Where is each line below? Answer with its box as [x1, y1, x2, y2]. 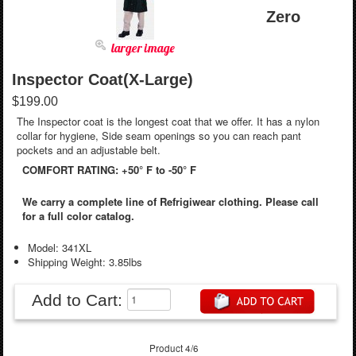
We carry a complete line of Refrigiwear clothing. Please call [21, 193, 319, 209]
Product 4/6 [149, 341, 199, 354]
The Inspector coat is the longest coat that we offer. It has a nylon [17, 114, 320, 130]
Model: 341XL [27, 239, 91, 255]
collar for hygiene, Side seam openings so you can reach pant [17, 128, 302, 144]
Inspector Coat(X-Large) [11, 70, 193, 88]
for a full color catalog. [21, 207, 134, 223]
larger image [110, 39, 175, 56]
